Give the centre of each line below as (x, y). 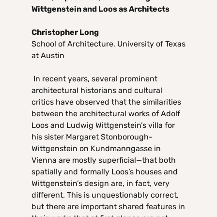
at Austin (48, 56)
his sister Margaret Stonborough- (92, 137)
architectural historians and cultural (97, 91)
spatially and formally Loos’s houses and (105, 172)
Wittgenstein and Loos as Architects (101, 9)
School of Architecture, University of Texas (108, 44)
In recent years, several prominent (95, 79)
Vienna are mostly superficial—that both (104, 160)
